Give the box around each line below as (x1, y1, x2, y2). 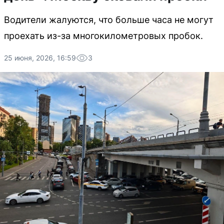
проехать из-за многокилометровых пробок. (4, 30, 203, 41)
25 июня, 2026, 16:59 (4, 53, 76, 62)
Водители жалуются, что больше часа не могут (4, 14, 213, 25)
